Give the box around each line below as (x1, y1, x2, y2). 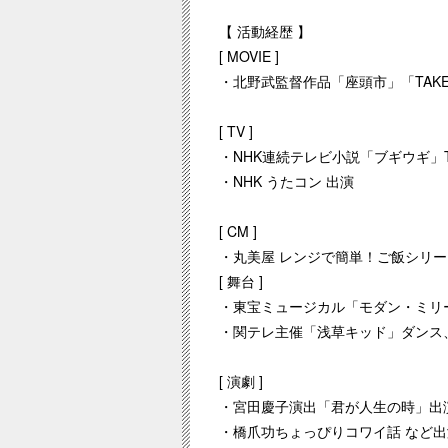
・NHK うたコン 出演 (219, 171, 355, 191)
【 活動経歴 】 (219, 21, 312, 41)
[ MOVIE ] (219, 46, 280, 66)
